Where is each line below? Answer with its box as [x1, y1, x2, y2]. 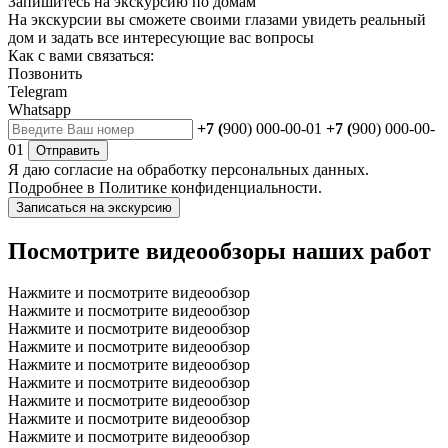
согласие [54, 160, 113, 178]
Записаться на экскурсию [16, 199, 172, 215]
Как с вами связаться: [8, 46, 154, 64]
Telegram [8, 82, 67, 100]
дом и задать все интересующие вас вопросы [8, 28, 314, 46]
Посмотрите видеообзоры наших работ [8, 237, 431, 264]
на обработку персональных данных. [113, 160, 369, 178]
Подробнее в [8, 178, 99, 196]
